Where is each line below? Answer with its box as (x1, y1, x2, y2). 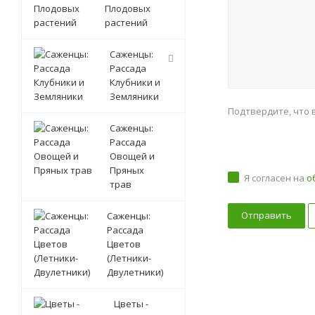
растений (105, 16, 148, 29)
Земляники (110, 90, 159, 103)
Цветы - (114, 297, 148, 310)
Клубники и (110, 76, 160, 89)
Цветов (107, 238, 141, 250)
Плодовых (105, 2, 150, 15)
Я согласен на (244, 172, 307, 184)
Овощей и (110, 150, 155, 162)
